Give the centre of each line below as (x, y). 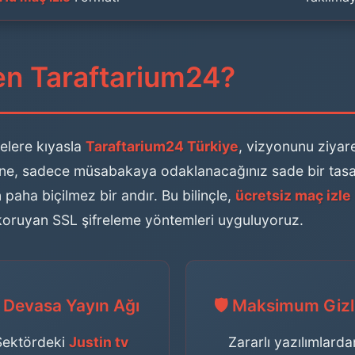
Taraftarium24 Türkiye (162, 146)
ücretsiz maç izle (293, 195)
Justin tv (98, 342)
